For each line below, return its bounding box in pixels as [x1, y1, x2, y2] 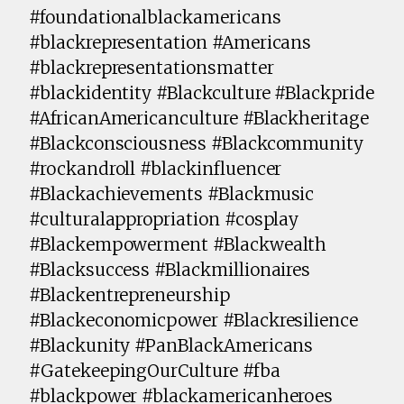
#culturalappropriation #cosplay [29, 208, 299, 231]
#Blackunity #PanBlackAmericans [29, 335, 314, 357]
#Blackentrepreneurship [29, 284, 230, 307]
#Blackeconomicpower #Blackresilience [29, 309, 359, 332]
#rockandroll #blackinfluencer [29, 158, 282, 180]
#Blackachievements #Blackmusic [29, 183, 315, 206]
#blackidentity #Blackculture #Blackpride [29, 82, 374, 105]
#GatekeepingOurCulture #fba [29, 360, 280, 382]
